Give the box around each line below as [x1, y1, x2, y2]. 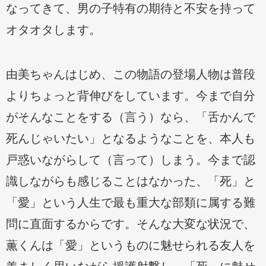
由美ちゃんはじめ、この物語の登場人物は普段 [6, 66, 255, 81]
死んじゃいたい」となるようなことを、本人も [6, 131, 255, 145]
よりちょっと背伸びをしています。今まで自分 [6, 88, 255, 103]
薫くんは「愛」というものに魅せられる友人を [6, 237, 255, 252]
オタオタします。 [6, 22, 101, 37]
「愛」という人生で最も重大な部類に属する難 [6, 195, 255, 210]
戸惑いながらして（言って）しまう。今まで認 [6, 152, 255, 167]
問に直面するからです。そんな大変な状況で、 [6, 216, 255, 231]
